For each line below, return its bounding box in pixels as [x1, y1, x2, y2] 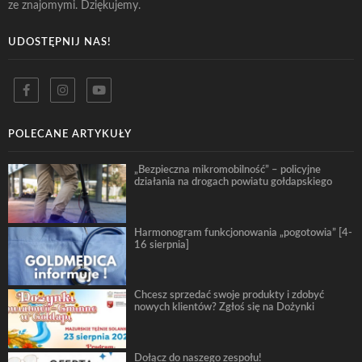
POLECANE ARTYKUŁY [8, 128, 132, 139]
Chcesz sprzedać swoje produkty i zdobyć [133, 290, 324, 301]
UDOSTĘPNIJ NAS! [8, 36, 112, 47]
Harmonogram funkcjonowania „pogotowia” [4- [133, 227, 352, 238]
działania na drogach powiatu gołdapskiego [133, 176, 332, 187]
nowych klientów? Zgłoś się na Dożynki [133, 302, 314, 313]
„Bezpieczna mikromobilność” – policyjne [133, 164, 321, 175]
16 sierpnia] [133, 239, 189, 250]
